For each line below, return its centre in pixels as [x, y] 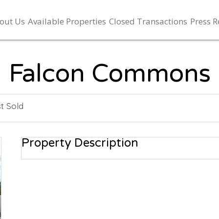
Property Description [80, 143]
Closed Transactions [148, 21]
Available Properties [67, 21]
